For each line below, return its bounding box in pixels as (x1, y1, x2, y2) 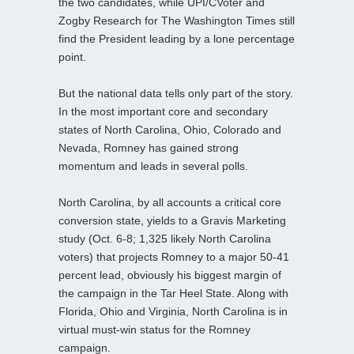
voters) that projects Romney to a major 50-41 (58, 250, 289, 263)
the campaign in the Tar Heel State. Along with (58, 286, 288, 299)
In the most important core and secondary (58, 104, 268, 118)
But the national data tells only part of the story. (58, 86, 293, 100)
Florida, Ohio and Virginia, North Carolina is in (58, 304, 288, 318)
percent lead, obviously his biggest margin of (58, 268, 281, 281)
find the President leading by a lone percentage (58, 32, 295, 45)
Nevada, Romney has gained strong (58, 141, 239, 154)
